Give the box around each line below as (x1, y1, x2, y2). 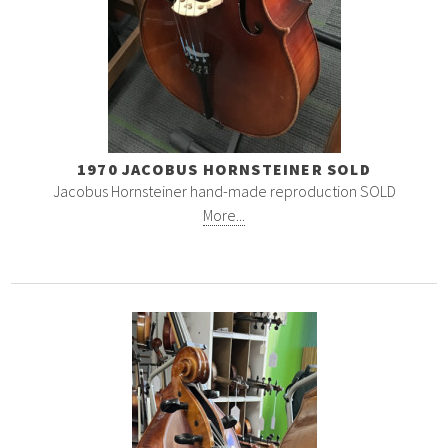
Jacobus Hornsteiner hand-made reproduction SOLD (52, 181, 396, 202)
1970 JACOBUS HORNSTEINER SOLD (77, 159, 371, 180)
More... (203, 205, 245, 226)
